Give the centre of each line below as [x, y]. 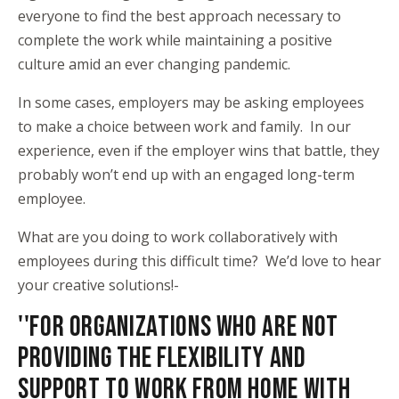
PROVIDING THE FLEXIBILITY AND [162, 358]
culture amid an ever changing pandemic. [154, 64]
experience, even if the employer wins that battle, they [199, 150]
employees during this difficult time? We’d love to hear [199, 261]
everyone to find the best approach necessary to [179, 16]
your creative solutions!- [98, 285]
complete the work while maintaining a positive [175, 40]
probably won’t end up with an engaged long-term [186, 174]
